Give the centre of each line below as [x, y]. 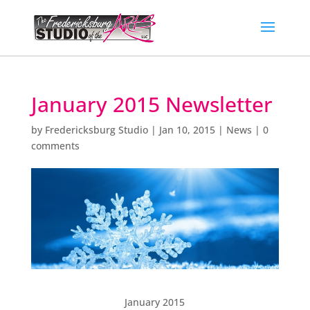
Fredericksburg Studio [96, 130]
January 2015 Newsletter [152, 104]
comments [55, 146]
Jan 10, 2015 [187, 130]
